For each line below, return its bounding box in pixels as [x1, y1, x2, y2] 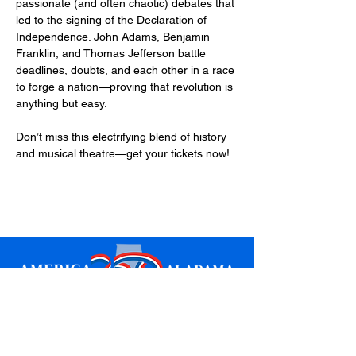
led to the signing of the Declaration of [16, 14, 210, 26]
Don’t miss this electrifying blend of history [16, 130, 230, 143]
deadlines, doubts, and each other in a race [16, 64, 238, 76]
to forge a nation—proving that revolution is [16, 80, 236, 93]
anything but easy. [16, 97, 107, 110]
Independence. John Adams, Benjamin [16, 30, 213, 43]
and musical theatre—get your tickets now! [16, 147, 230, 160]
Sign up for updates [25, 321, 168, 339]
